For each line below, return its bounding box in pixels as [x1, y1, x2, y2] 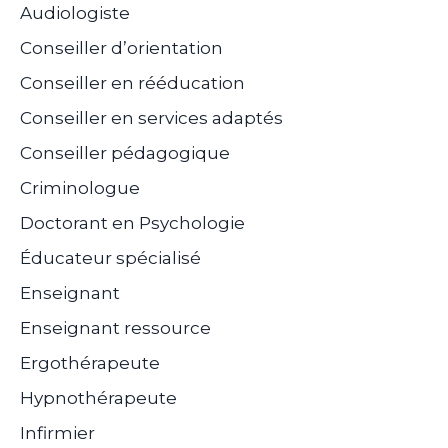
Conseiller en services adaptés [20, 107, 283, 128]
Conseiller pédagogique [20, 142, 230, 163]
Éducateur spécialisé [20, 247, 201, 268]
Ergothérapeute [20, 352, 160, 373]
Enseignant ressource [20, 317, 211, 338]
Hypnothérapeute [20, 387, 177, 408]
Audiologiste [20, 2, 130, 23]
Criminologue [20, 177, 140, 198]
